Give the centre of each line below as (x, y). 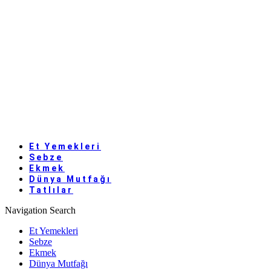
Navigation (26, 210)
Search (63, 210)
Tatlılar (51, 190)
